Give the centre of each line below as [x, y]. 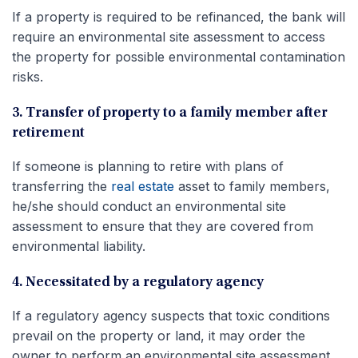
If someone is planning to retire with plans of [148, 166]
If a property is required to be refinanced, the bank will [179, 16]
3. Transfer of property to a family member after [170, 113]
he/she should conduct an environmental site [149, 206]
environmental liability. [79, 246]
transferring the [62, 186]
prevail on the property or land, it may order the [159, 335]
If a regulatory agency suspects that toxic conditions [171, 315]
